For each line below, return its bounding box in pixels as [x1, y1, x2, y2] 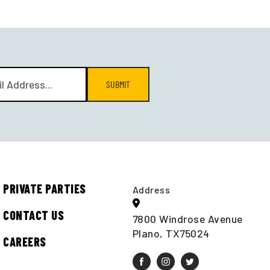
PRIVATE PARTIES [3, 181, 86, 196]
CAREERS [3, 234, 46, 249]
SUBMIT [106, 78, 131, 90]
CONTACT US [3, 207, 64, 222]
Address [132, 183, 171, 195]
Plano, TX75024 [132, 226, 210, 240]
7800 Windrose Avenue [132, 212, 243, 225]
